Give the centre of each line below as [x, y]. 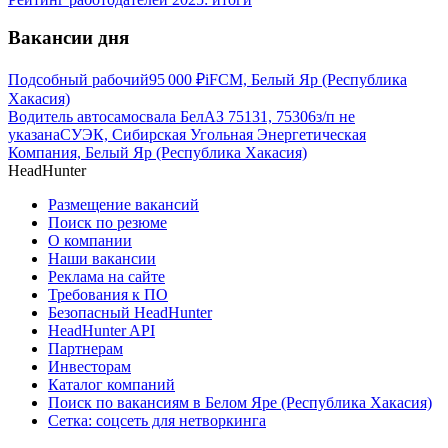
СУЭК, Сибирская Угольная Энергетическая [213, 135]
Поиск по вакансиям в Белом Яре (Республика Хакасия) [240, 403]
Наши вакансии [102, 259]
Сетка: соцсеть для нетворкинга [157, 421]
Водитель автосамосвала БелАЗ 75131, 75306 [162, 117]
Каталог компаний [111, 385]
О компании [90, 241]
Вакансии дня [68, 38]
